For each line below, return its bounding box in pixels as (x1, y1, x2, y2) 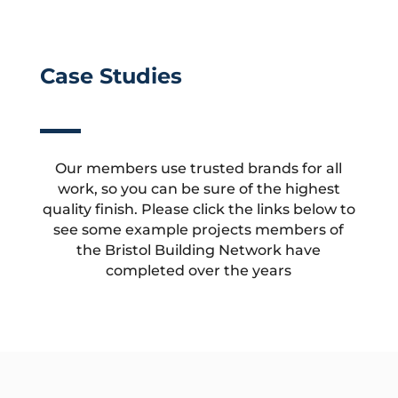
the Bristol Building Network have (76, 242, 322, 259)
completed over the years (106, 262, 292, 279)
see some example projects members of (53, 221, 345, 238)
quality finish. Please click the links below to (42, 201, 355, 218)
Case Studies (39, 63, 182, 89)
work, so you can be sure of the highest (57, 180, 340, 197)
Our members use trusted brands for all (55, 160, 343, 177)
